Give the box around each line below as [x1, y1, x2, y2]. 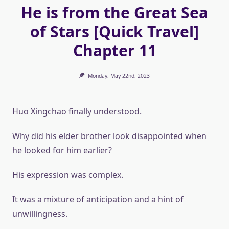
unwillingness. [12, 208, 67, 219]
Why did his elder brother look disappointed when [12, 130, 207, 142]
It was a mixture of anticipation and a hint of [12, 194, 184, 205]
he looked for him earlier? [12, 145, 112, 156]
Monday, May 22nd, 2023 [87, 72, 150, 79]
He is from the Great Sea [21, 2, 208, 23]
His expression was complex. [12, 169, 123, 180]
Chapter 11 [73, 40, 156, 61]
